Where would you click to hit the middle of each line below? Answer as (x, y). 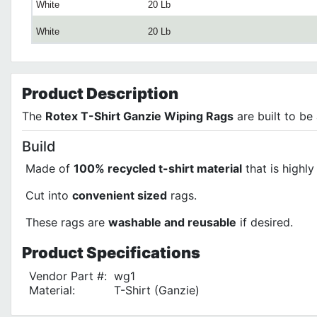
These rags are (67, 222)
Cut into (49, 195)
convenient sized (120, 195)
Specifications (142, 252)
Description (131, 93)
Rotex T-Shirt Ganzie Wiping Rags (139, 116)
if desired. (265, 222)
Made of (50, 168)
